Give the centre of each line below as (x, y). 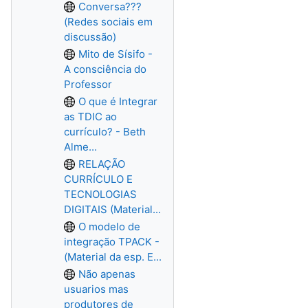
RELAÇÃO (102, 164)
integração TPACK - (112, 242)
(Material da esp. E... (113, 257)
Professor (88, 84)
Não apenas (107, 274)
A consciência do (105, 69)
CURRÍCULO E (98, 179)
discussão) (90, 37)
